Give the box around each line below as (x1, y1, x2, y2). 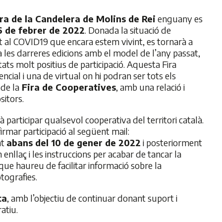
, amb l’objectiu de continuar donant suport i (7, 192, 177, 204)
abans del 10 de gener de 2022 (6, 137, 141, 148)
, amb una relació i (116, 81, 185, 93)
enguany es (156, 13, 203, 24)
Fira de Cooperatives (19, 81, 116, 93)
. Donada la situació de (85, 24, 171, 36)
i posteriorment (141, 137, 202, 148)
